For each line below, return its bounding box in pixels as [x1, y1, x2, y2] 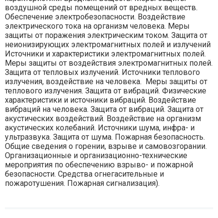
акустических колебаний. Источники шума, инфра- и [5, 123, 195, 133]
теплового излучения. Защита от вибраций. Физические [5, 86, 206, 96]
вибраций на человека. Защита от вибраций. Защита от [5, 105, 203, 114]
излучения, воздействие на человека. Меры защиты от [5, 77, 207, 87]
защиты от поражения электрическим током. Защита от [5, 31, 207, 40]
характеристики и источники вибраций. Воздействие [5, 95, 196, 105]
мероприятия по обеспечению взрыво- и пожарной [5, 160, 193, 170]
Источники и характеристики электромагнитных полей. [5, 49, 206, 59]
